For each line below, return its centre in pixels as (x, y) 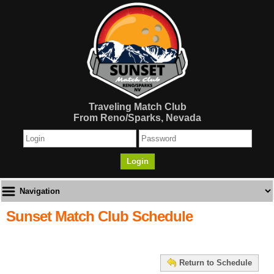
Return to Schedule (216, 263)
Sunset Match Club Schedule (99, 217)
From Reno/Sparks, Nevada (138, 117)
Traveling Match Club (137, 106)
